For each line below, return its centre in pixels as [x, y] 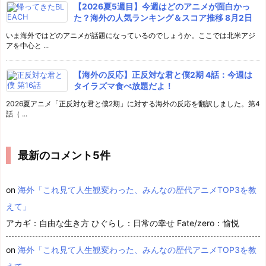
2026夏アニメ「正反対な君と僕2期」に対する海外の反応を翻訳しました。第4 [133, 103]
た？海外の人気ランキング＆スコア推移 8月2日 [163, 18]
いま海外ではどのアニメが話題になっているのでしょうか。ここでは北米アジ [131, 35]
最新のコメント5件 [64, 155]
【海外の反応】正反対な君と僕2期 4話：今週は [163, 75]
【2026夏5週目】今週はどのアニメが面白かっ [162, 6]
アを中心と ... [27, 45]
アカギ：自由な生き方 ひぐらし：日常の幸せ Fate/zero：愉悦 [123, 223]
